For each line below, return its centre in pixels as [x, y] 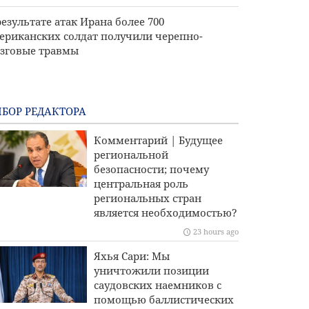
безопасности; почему [151, 169]
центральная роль [141, 183]
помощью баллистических [163, 299]
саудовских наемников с [157, 285]
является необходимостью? [165, 212]
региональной [131, 154]
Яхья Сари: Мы [131, 256]
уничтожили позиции [151, 270]
